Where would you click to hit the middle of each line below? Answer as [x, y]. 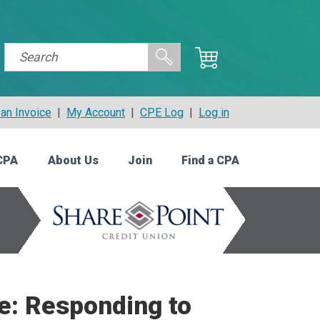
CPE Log [162, 112]
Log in [214, 112]
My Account [96, 112]
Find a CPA [210, 161]
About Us [73, 161]
